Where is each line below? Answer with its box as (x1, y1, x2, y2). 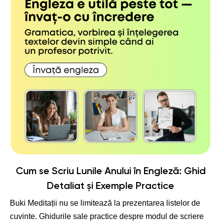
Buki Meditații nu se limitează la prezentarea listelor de (10, 198, 200, 207)
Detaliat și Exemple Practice (47, 181, 174, 191)
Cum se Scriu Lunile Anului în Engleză (15, 166, 179, 177)
